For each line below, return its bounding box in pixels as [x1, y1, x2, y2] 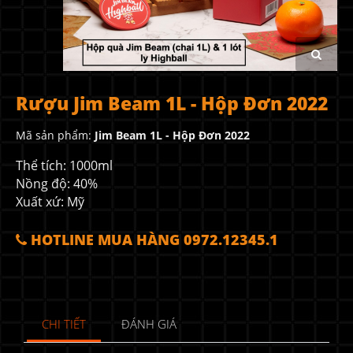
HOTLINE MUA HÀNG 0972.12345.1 [27, 230, 278, 250]
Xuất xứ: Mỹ [16, 193, 84, 211]
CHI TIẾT [41, 316, 86, 333]
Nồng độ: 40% [16, 175, 98, 193]
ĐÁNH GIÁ [121, 316, 177, 333]
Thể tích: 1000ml [16, 157, 113, 175]
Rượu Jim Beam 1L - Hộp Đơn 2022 [16, 91, 328, 117]
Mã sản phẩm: [16, 128, 95, 143]
